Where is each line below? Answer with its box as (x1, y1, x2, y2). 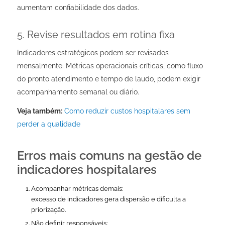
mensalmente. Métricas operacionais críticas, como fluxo (17, 62, 203, 70)
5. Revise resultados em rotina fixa (17, 29, 175, 41)
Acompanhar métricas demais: (31, 185, 123, 193)
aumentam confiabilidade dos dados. (17, 4, 139, 12)
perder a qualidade (17, 120, 80, 129)
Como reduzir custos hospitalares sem (64, 107, 190, 116)
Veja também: (17, 107, 62, 116)
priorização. (31, 206, 66, 214)
